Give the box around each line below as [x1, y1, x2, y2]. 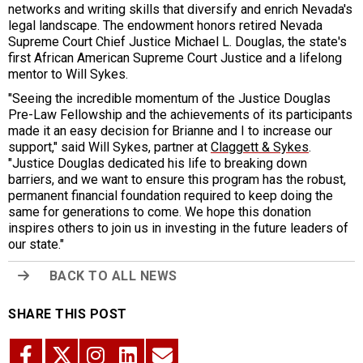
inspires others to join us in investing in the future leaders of [8, 220, 348, 237]
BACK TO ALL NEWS [49, 268, 177, 284]
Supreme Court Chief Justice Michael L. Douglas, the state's [8, 34, 347, 50]
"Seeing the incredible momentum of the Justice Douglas [8, 91, 331, 107]
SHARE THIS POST [8, 306, 127, 322]
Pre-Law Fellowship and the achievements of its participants [8, 107, 352, 123]
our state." [8, 237, 64, 253]
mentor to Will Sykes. [8, 66, 128, 83]
